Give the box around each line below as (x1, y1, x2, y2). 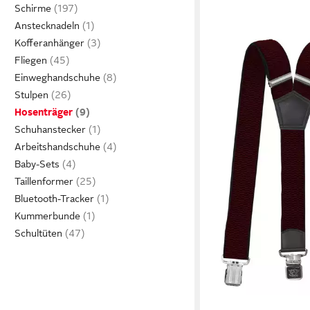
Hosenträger (15, 107, 73, 118)
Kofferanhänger (15, 37, 84, 48)
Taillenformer (15, 176, 73, 187)
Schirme (15, 3, 51, 14)
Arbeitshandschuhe (15, 141, 100, 152)
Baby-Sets (15, 158, 60, 170)
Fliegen (15, 55, 47, 66)
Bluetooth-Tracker (15, 193, 94, 204)
